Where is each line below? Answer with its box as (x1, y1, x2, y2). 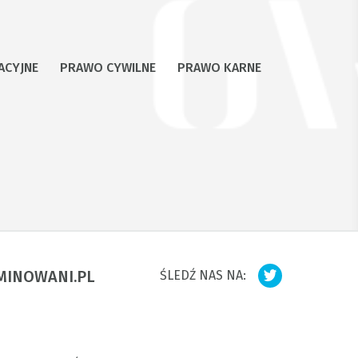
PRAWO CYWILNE (60, 60, 156, 76)
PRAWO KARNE (177, 60, 261, 76)
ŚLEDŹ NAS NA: (160, 267, 246, 283)
